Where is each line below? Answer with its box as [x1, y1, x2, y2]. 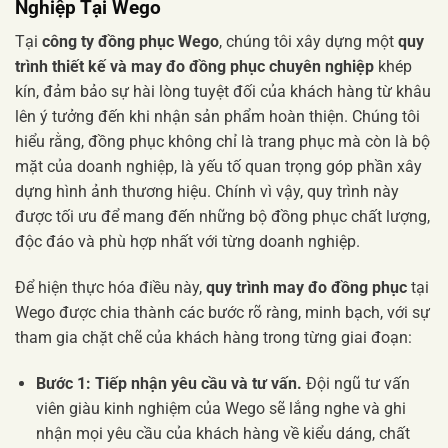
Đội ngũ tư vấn [301, 373, 410, 393]
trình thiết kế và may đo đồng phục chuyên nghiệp [15, 57, 374, 77]
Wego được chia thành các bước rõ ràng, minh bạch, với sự [15, 303, 430, 323]
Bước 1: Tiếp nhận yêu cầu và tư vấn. [35, 373, 302, 393]
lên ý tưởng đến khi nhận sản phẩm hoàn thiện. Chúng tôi [15, 107, 420, 127]
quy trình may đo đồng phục [206, 278, 407, 298]
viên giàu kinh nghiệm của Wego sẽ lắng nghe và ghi [35, 398, 406, 418]
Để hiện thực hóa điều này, [15, 278, 206, 298]
